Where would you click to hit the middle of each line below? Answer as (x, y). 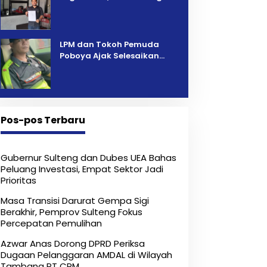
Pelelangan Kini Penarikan (114, 8)
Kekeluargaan (89, 90)
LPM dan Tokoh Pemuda (109, 45)
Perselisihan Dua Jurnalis (112, 67)
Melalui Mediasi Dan (101, 79)
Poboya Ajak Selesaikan (109, 56)
